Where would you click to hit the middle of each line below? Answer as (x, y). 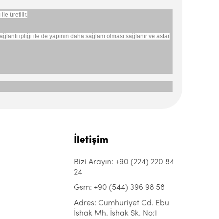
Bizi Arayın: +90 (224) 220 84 (124, 162)
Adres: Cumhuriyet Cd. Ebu (121, 203)
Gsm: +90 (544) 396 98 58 (119, 188)
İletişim (91, 140)
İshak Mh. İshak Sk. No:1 (115, 213)
